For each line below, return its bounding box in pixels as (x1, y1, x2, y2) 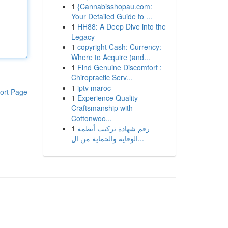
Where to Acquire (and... (71, 52, 150, 62)
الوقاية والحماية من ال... (137, 133, 144, 144)
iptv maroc (77, 82, 111, 93)
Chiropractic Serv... (71, 72, 132, 82)
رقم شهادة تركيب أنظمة (77, 123, 150, 133)
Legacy (71, 32, 95, 42)
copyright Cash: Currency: (77, 42, 161, 52)
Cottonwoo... (71, 113, 112, 123)
